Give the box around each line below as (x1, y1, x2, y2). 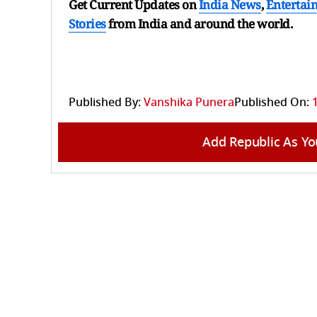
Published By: (69, 93, 141, 111)
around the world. (193, 15, 292, 32)
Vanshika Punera (144, 93, 234, 111)
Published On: (234, 93, 309, 111)
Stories (69, 15, 106, 32)
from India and (108, 15, 191, 32)
